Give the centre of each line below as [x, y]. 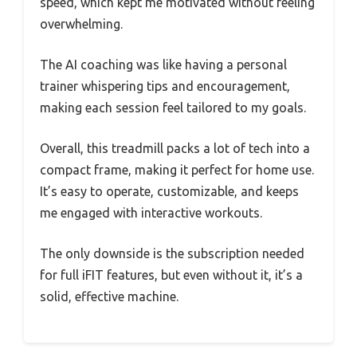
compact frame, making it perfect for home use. [177, 169]
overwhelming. [81, 24]
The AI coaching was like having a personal [163, 64]
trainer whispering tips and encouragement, [165, 86]
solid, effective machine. [109, 296]
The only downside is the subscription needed [172, 253]
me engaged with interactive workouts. [151, 212]
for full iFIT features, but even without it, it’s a [171, 275]
